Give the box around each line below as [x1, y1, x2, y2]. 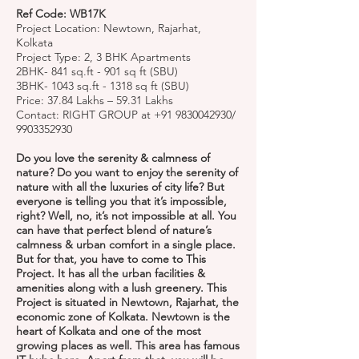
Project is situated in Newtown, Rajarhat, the [16, 295, 239, 309]
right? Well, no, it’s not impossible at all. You [16, 208, 236, 223]
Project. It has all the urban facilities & [16, 266, 205, 280]
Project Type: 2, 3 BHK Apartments [16, 50, 191, 64]
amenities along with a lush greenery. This [16, 280, 227, 295]
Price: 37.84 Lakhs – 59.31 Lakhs [16, 93, 173, 107]
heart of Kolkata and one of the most [16, 324, 201, 338]
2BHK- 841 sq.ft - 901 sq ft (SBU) [16, 64, 178, 79]
